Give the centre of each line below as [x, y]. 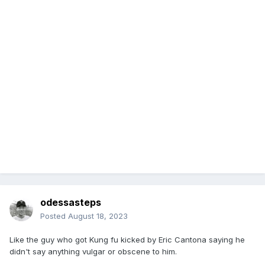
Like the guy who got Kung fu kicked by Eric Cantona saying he [127, 240]
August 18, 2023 [98, 216]
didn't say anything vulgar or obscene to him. [94, 252]
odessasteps [71, 203]
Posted [54, 216]
